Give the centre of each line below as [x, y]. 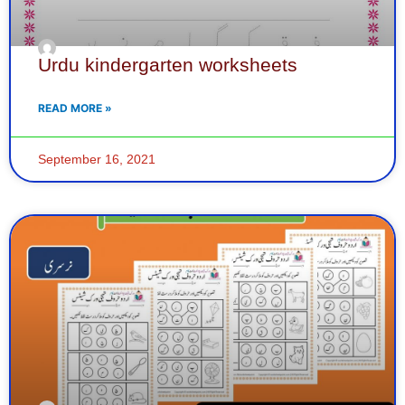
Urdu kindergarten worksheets [168, 64]
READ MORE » [75, 108]
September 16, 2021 [97, 159]
